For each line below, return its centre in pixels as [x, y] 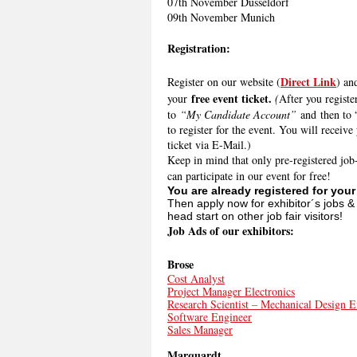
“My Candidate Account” [238, 114]
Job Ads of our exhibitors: [231, 231]
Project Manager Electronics [231, 291]
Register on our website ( [224, 82]
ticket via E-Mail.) [209, 145]
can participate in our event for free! [249, 176]
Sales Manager [200, 330]
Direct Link [308, 82]
